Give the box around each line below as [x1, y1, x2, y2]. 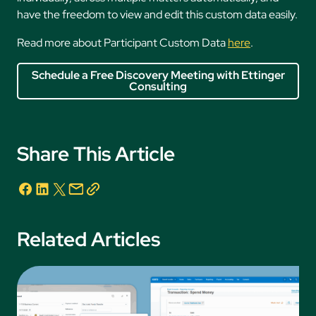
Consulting [129, 79, 187, 95]
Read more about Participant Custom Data [17, 35, 228, 51]
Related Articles [17, 226, 160, 253]
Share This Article [17, 140, 175, 168]
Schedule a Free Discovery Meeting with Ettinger [31, 68, 285, 83]
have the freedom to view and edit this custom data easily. [17, 7, 298, 23]
